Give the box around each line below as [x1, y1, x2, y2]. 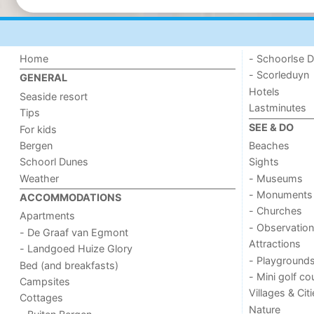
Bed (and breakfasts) [20, 259, 119, 271]
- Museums [248, 172, 303, 184]
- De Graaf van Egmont [20, 226, 129, 238]
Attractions [248, 238, 301, 250]
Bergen [20, 139, 53, 151]
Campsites [20, 275, 71, 287]
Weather [20, 172, 60, 184]
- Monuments [248, 189, 313, 201]
